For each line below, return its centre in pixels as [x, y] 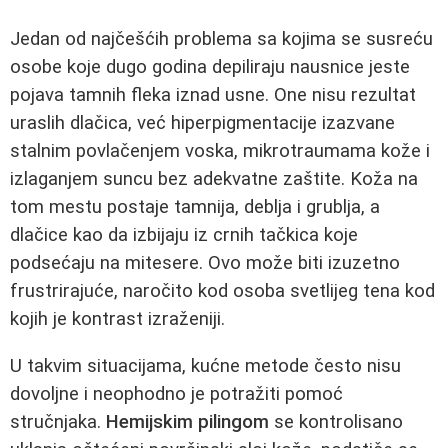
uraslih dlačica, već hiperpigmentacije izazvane [202, 123]
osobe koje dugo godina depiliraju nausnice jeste [210, 67]
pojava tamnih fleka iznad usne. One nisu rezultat [213, 95]
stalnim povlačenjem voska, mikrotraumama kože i [220, 151]
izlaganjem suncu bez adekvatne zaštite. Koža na [214, 179]
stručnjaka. [58, 422]
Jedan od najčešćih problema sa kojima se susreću [221, 39]
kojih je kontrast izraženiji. [117, 319]
